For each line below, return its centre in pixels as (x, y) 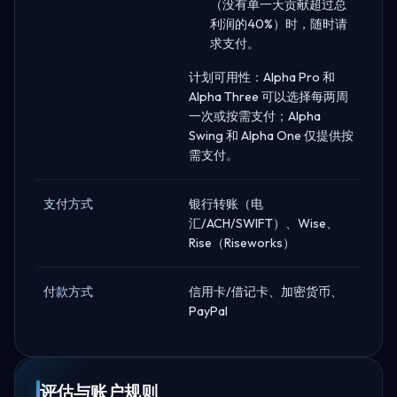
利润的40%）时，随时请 (279, 23)
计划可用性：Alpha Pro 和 (262, 77)
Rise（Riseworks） (242, 242)
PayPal (208, 311)
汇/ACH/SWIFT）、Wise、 (264, 223)
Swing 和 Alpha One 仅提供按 (271, 135)
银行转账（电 (226, 203)
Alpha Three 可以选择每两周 (269, 96)
